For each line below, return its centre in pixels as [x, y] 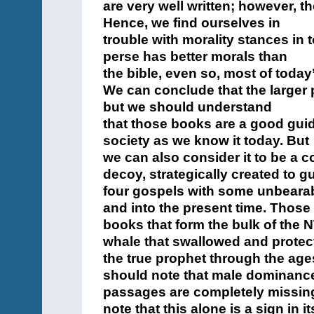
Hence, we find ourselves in [192, 23]
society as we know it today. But [206, 141]
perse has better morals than [195, 56]
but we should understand [187, 107]
